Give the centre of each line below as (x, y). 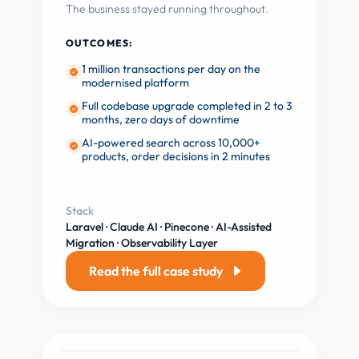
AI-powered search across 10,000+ (171, 143)
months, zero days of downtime (160, 119)
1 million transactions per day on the (171, 69)
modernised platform (135, 83)
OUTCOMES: (99, 43)
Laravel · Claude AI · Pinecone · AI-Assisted (168, 227)
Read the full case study (155, 271)
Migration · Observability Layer (141, 243)
